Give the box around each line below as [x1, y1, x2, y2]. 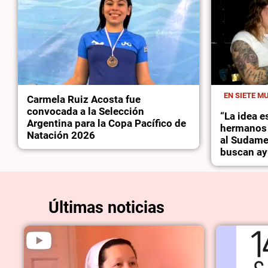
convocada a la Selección [27, 105, 145, 118]
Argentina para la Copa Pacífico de [27, 117, 187, 130]
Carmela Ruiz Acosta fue [27, 93, 141, 106]
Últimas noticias [48, 197, 165, 217]
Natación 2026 [27, 129, 96, 142]
